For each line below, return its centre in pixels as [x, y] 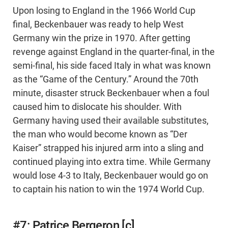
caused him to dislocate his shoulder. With [97, 107]
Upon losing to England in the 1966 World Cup [104, 11]
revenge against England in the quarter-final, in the [114, 52]
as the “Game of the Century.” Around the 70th [106, 80]
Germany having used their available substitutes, [111, 121]
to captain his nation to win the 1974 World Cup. [109, 190]
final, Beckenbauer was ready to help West [98, 25]
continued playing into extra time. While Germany [112, 162]
